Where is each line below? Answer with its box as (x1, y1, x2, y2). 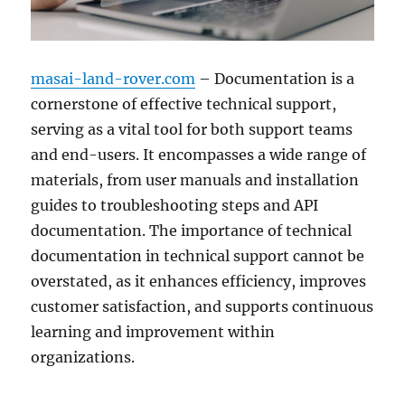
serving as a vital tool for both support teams (31, 120, 353, 139)
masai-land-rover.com (31, 70, 196, 89)
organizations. (31, 348, 136, 367)
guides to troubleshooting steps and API (31, 196, 319, 215)
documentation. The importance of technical (31, 221, 353, 240)
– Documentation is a (195, 70, 355, 89)
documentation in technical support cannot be (31, 247, 365, 266)
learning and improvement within (31, 323, 276, 342)
